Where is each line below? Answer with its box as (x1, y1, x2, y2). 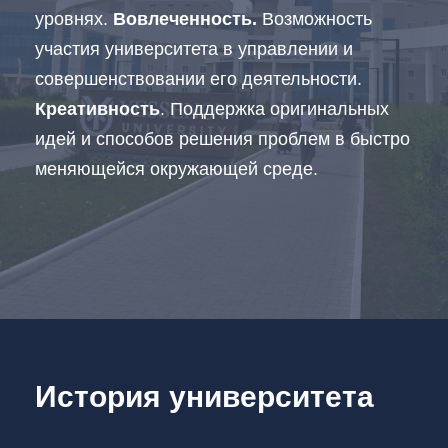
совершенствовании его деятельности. (35, 68, 362, 89)
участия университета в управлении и (35, 38, 353, 59)
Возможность (257, 8, 372, 29)
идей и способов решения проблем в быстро (35, 128, 410, 149)
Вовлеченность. (113, 8, 257, 29)
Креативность (35, 98, 160, 119)
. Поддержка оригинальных (160, 98, 389, 119)
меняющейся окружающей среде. (35, 158, 318, 179)
